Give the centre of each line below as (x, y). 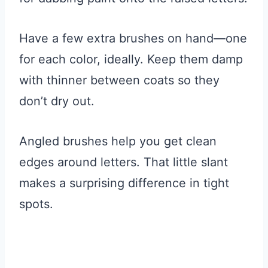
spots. (36, 204)
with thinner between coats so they (119, 80)
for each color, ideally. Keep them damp (131, 60)
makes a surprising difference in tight (124, 183)
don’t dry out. (57, 101)
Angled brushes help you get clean (118, 141)
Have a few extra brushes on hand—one (133, 39)
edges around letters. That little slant (124, 162)
